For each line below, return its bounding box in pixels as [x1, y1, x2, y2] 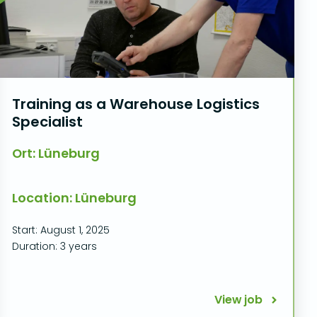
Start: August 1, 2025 [11, 223, 110, 237]
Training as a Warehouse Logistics [11, 94, 260, 114]
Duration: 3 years [11, 239, 97, 253]
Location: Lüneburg [11, 189, 137, 207]
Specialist [11, 112, 83, 132]
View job [214, 292, 263, 308]
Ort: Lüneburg [11, 144, 100, 162]
